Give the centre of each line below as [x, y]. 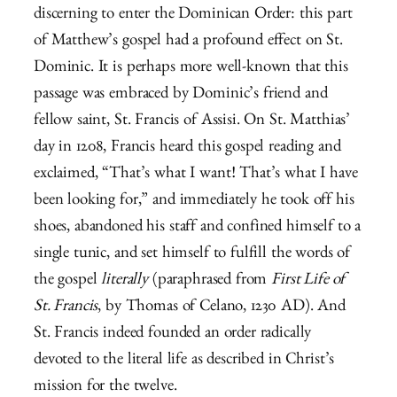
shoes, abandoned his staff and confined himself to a [198, 228]
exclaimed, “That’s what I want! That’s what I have [196, 175]
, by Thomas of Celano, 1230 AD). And [222, 307]
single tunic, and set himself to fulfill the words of [192, 254]
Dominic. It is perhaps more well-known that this [191, 68]
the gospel [68, 281]
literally [125, 281]
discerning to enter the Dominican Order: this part [193, 15]
